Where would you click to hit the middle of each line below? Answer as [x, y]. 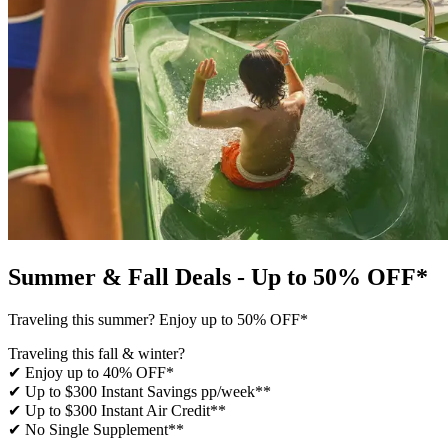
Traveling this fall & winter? [96, 353]
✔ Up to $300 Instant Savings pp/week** [139, 391]
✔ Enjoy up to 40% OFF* [91, 372]
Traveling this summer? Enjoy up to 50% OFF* [158, 319]
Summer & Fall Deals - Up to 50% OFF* [218, 276]
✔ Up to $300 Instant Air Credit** [117, 410]
